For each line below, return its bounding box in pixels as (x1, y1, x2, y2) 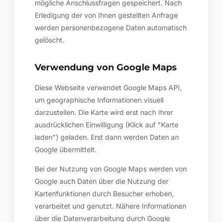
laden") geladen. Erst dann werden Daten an (35, 133, 179, 141)
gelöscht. (35, 36, 64, 44)
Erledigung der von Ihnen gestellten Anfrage (35, 11, 178, 19)
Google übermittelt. (35, 145, 97, 154)
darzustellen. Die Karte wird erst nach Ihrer (35, 108, 173, 116)
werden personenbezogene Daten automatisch (35, 23, 187, 32)
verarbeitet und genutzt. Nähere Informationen (35, 202, 186, 210)
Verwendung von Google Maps (35, 62, 177, 72)
